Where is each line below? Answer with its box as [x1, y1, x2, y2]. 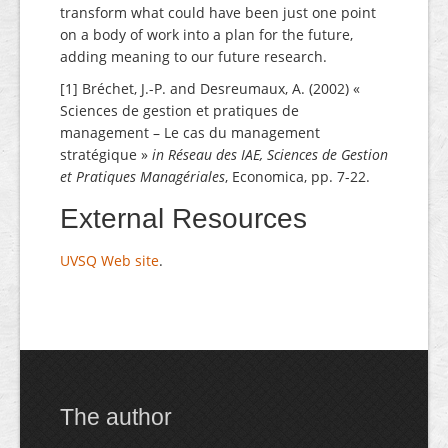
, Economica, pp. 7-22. [225, 167, 370, 186]
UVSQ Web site [60, 251, 159, 270]
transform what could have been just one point [60, 3, 376, 22]
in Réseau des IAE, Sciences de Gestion [152, 145, 388, 164]
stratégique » [60, 145, 152, 164]
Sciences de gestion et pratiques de [60, 101, 299, 120]
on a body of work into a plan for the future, [60, 25, 353, 44]
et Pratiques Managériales [60, 167, 225, 186]
